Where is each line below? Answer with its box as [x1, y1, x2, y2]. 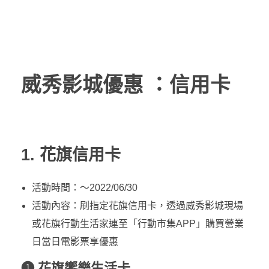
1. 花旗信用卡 [21, 146, 121, 165]
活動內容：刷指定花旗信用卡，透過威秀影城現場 [31, 201, 243, 211]
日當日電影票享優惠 [31, 237, 118, 247]
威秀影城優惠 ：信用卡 [21, 74, 231, 97]
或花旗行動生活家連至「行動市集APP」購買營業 [31, 219, 244, 229]
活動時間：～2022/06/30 [31, 183, 138, 193]
